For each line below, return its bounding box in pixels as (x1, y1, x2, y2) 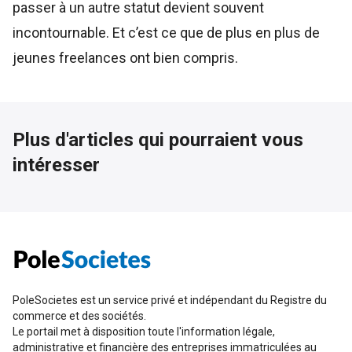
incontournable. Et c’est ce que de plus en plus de (13, 24, 320, 42)
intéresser (13, 154, 100, 177)
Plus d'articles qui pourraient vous (13, 129, 303, 152)
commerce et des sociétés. (13, 310, 146, 323)
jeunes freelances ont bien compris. (13, 49, 238, 67)
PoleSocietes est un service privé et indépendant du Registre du (13, 294, 327, 307)
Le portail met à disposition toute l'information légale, (13, 325, 275, 339)
